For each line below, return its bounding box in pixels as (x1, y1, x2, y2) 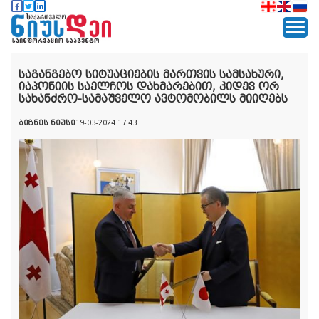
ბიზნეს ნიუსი (19, 118, 75, 127)
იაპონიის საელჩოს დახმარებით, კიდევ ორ (19, 80, 279, 93)
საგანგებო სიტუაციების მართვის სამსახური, (19, 68, 284, 81)
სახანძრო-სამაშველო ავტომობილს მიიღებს (19, 92, 288, 105)
